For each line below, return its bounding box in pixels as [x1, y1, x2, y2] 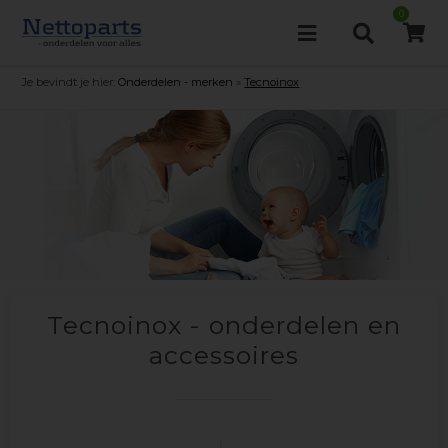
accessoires [148, 340, 299, 370]
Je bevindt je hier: [22, 75, 116, 89]
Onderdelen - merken [118, 75, 234, 89]
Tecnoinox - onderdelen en [46, 310, 401, 340]
